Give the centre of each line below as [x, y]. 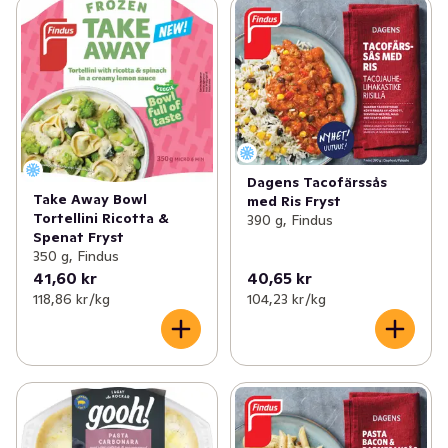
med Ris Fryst [293, 200]
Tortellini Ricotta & [101, 217]
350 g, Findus [76, 255]
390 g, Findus [289, 219]
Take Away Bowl [90, 198]
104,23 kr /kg [286, 298]
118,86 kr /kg [71, 298]
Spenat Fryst [78, 236]
